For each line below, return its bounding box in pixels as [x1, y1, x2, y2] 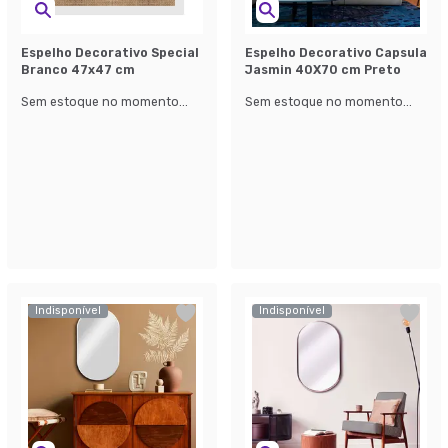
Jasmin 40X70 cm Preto [245, 62, 401, 77]
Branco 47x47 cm [21, 62, 135, 77]
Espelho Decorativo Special [21, 45, 199, 60]
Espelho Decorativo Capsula [245, 45, 427, 60]
